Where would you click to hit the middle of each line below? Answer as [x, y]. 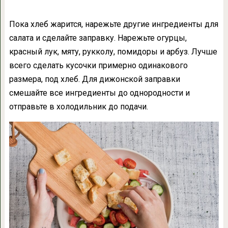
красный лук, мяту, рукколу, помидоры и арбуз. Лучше [113, 51]
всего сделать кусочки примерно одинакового [98, 65]
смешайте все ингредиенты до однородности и [99, 93]
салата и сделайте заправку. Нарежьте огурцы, [98, 38]
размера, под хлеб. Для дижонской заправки [94, 79]
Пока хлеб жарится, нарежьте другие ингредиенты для [113, 24]
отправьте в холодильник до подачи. [78, 106]
